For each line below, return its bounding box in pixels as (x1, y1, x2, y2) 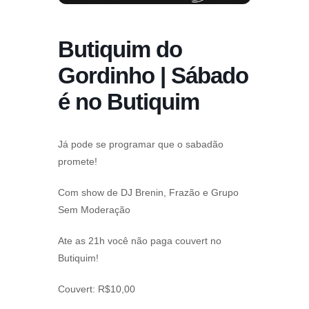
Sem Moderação (58, 204, 130, 216)
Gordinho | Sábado (58, 63, 248, 89)
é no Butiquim (58, 89, 199, 115)
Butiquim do (58, 37, 182, 63)
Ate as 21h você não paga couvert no (58, 235, 221, 247)
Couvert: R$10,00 (58, 283, 135, 295)
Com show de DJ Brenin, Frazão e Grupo (58, 187, 239, 199)
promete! (58, 156, 97, 168)
